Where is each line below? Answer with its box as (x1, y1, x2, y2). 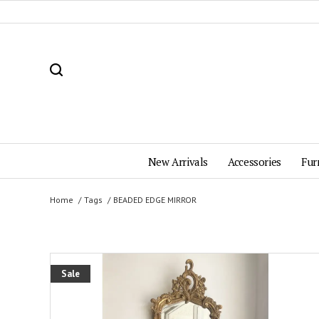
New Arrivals (147, 155, 208, 169)
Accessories (228, 155, 281, 169)
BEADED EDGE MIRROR (113, 194, 197, 205)
